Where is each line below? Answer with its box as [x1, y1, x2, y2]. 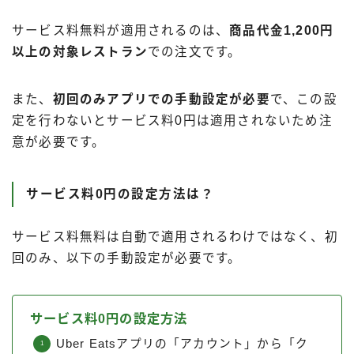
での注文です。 [148, 45, 242, 59]
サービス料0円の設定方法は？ [26, 186, 214, 201]
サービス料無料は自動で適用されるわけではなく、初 [12, 229, 338, 243]
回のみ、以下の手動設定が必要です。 [12, 250, 242, 265]
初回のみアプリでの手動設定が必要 [52, 92, 270, 107]
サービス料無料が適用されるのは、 [12, 24, 230, 38]
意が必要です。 [12, 135, 106, 149]
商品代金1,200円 [229, 24, 334, 38]
